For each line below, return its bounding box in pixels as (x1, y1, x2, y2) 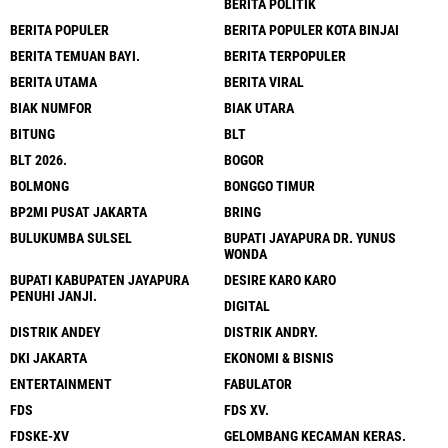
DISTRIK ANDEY (10, 323, 101, 340)
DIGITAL (224, 297, 270, 314)
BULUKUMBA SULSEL (10, 229, 132, 246)
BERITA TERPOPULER (224, 47, 346, 64)
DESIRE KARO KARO (224, 271, 336, 288)
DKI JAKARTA (10, 349, 87, 366)
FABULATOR (224, 375, 292, 392)
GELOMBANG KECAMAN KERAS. (224, 427, 406, 444)
